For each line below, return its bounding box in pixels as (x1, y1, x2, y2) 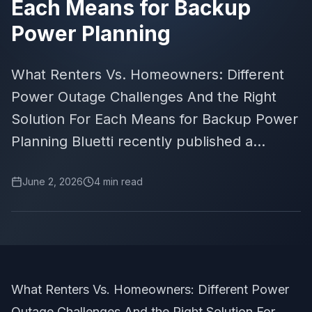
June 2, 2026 (22, 175, 83, 187)
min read (100, 175, 143, 187)
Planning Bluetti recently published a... (11, 133, 265, 150)
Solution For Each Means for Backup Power (11, 111, 298, 127)
